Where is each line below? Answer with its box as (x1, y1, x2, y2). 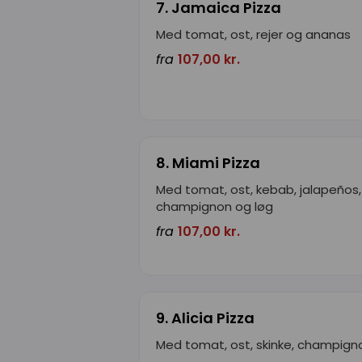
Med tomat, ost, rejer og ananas (156, 25, 351, 43)
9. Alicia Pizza (156, 307, 255, 328)
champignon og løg (156, 197, 273, 215)
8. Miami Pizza (156, 152, 260, 173)
